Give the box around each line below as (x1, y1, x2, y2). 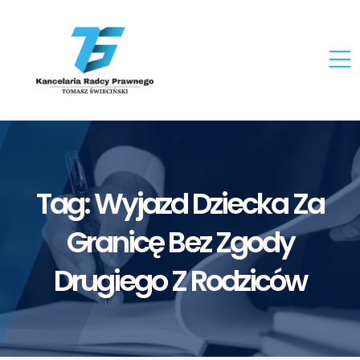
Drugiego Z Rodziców (54, 260, 306, 301)
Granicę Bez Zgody (66, 221, 294, 263)
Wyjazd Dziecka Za (94, 182, 324, 224)
